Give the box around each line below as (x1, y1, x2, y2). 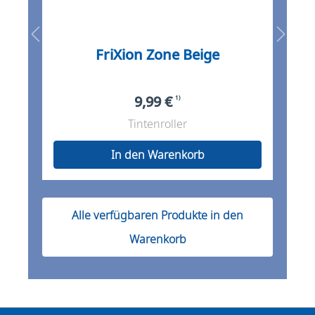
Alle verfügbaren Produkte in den (72, 207, 243, 223)
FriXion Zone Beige (183, 44, 219, 64)
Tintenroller (128, 115, 187, 131)
